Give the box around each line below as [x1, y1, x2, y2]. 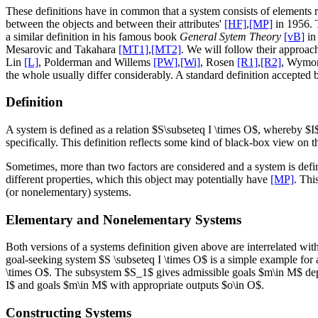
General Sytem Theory [180, 30, 281, 43]
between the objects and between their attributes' [6, 17, 224, 30]
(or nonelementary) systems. [6, 186, 131, 199]
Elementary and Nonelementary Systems [6, 212, 241, 227]
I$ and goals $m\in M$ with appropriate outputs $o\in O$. [6, 279, 264, 292]
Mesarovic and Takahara [6, 43, 119, 55]
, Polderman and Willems [38, 55, 153, 68]
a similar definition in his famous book [6, 30, 180, 43]
